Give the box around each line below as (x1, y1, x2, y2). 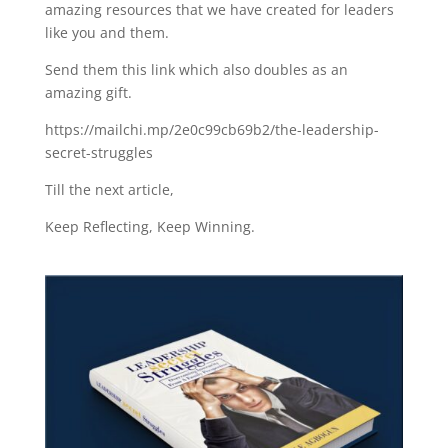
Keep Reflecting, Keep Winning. (44, 217, 255, 237)
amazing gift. (44, 83, 132, 103)
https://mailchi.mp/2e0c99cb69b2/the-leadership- (44, 120, 379, 140)
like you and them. (44, 23, 169, 43)
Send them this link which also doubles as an (44, 60, 348, 80)
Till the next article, (44, 180, 174, 200)
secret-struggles (44, 143, 153, 163)
